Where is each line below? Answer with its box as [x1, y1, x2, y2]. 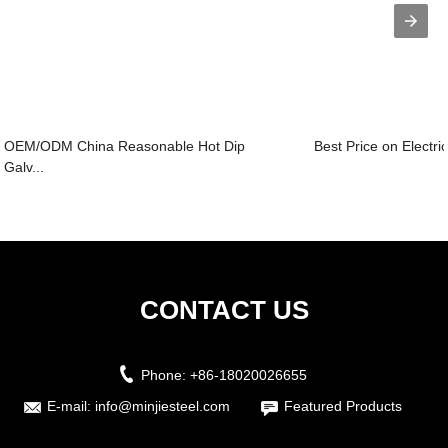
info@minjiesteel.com [94, 398, 230, 414]
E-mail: [46, 398, 95, 414]
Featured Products [283, 398, 402, 414]
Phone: [141, 367, 190, 383]
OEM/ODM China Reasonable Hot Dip [4, 138, 246, 154]
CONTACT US [139, 295, 309, 325]
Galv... [4, 159, 45, 175]
